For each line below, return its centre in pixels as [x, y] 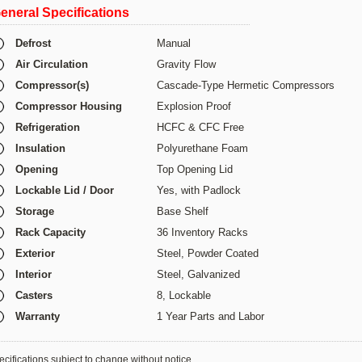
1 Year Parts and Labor [210, 316]
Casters [34, 295]
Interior [34, 274]
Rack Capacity [51, 232]
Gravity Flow [186, 64]
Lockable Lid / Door [65, 190]
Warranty [38, 316]
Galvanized [214, 274]
